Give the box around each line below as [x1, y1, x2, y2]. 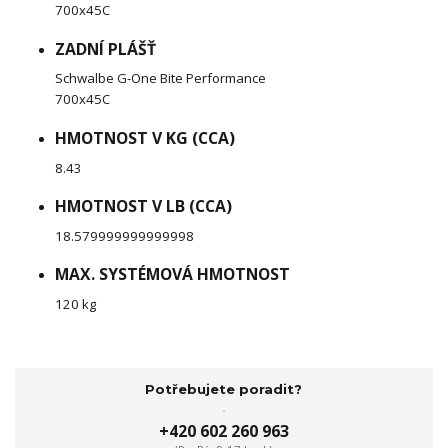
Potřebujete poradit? [145, 380, 303, 397]
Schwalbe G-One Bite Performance [55, 69, 266, 88]
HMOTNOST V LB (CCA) [55, 195, 232, 218]
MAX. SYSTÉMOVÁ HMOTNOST [55, 263, 290, 286]
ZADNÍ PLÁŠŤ [55, 37, 156, 60]
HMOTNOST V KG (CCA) [55, 126, 235, 149]
